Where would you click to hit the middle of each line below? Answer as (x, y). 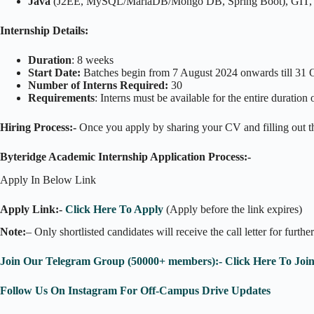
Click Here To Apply (114, 209)
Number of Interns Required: (98, 85)
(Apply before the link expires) (233, 209)
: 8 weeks (93, 60)
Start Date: (54, 72)
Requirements (61, 97)
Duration (50, 60)
